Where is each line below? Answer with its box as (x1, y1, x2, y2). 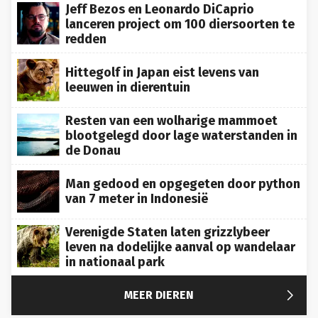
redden (65, 19, 106, 35)
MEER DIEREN (124, 276, 194, 290)
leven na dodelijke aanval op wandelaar (65, 227, 295, 243)
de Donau (65, 131, 121, 147)
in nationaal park (65, 242, 165, 258)
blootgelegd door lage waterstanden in (65, 116, 297, 132)
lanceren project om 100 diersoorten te (65, 4, 295, 21)
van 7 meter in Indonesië (65, 179, 208, 195)
